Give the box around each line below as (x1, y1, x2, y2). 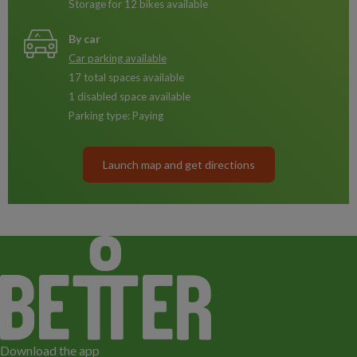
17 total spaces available (69, 71, 184, 84)
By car (69, 32, 100, 45)
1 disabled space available (69, 90, 190, 103)
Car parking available (69, 52, 167, 65)
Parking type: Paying (69, 109, 163, 122)
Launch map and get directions (102, 158, 255, 171)
